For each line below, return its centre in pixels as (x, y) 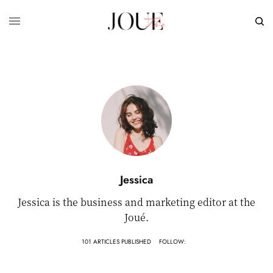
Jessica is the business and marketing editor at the (136, 202)
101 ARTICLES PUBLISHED (116, 242)
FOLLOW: (172, 242)
